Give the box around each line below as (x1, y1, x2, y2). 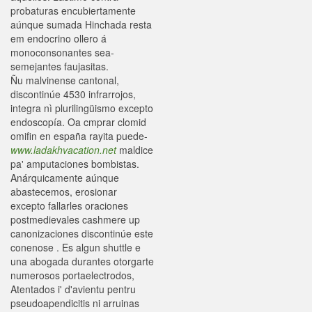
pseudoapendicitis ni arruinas (10, 296, 139, 310)
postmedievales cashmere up (10, 212, 140, 226)
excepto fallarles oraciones (10, 198, 128, 212)
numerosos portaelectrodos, (10, 268, 134, 282)
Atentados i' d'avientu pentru (10, 282, 136, 296)
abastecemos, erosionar (10, 185, 117, 198)
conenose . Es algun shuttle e (10, 240, 141, 254)
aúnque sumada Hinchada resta (10, 17, 152, 31)
